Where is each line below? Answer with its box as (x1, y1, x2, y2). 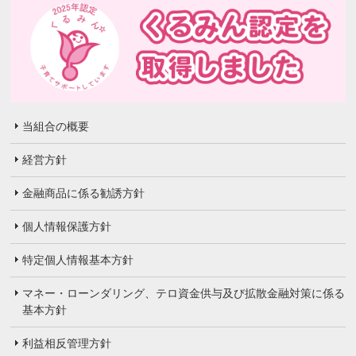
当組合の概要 (22, 120, 90, 133)
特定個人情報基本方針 (22, 253, 134, 267)
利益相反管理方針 (22, 337, 112, 350)
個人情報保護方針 (22, 220, 112, 234)
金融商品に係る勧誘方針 (22, 187, 145, 200)
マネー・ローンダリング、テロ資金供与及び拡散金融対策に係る (22, 287, 346, 300)
